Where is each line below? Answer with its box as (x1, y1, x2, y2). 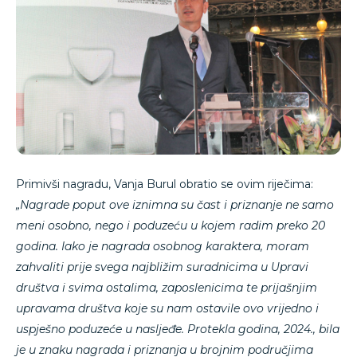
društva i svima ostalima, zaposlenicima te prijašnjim (16, 280, 317, 295)
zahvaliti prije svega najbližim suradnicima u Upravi (16, 259, 308, 274)
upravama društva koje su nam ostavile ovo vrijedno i (16, 300, 319, 316)
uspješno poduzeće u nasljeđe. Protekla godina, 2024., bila (16, 321, 339, 336)
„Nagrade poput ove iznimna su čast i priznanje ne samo (16, 197, 334, 212)
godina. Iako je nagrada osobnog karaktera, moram (16, 238, 309, 253)
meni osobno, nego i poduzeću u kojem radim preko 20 (16, 218, 325, 233)
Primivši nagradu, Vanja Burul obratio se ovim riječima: (16, 176, 313, 191)
